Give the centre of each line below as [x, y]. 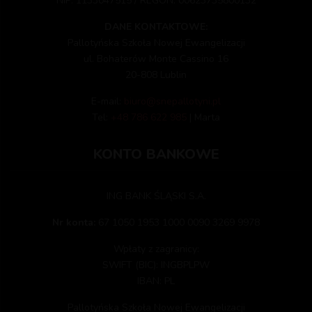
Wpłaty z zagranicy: [156, 249]
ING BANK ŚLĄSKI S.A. [156, 196]
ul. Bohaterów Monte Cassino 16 [156, 58]
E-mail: [108, 101]
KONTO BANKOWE [156, 154]
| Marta [203, 117]
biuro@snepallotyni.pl [172, 101]
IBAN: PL [156, 281]
